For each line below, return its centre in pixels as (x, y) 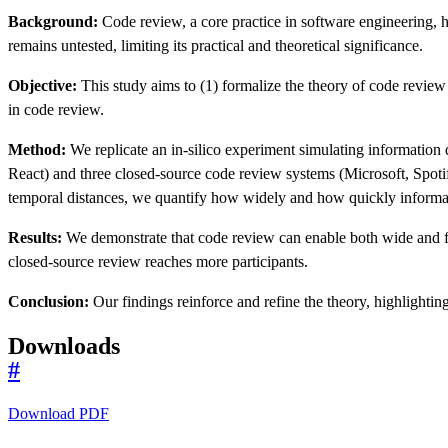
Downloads (64, 346)
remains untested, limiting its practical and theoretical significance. (215, 46)
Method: (37, 150)
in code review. (56, 110)
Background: (53, 22)
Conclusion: (48, 302)
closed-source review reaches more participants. (158, 262)
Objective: (42, 86)
